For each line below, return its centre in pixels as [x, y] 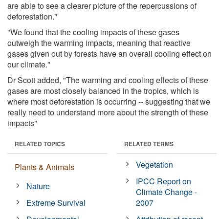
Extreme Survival [56, 202]
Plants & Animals [44, 167]
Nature [38, 186]
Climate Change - [167, 192]
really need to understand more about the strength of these [108, 112]
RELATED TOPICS [40, 143]
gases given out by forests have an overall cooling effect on [109, 53]
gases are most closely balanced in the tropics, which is [103, 90]
